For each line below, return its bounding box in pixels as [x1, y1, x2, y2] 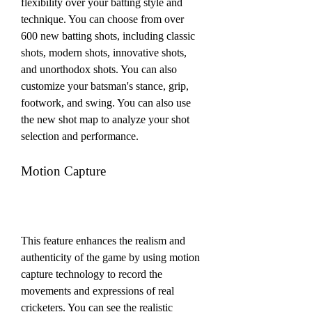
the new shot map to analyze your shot [21, 113, 189, 125]
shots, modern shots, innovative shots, [21, 46, 187, 58]
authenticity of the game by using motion [21, 251, 200, 263]
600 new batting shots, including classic [21, 29, 195, 42]
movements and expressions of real [21, 284, 174, 297]
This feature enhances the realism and [21, 234, 185, 247]
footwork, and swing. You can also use [21, 96, 191, 109]
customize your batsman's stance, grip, [21, 79, 189, 92]
